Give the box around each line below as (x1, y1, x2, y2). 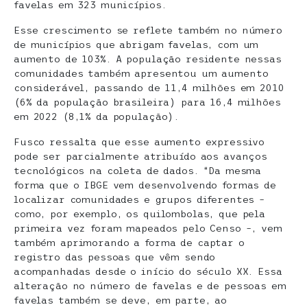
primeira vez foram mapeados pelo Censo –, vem (14, 223, 282, 234)
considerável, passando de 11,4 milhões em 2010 (14, 82, 284, 94)
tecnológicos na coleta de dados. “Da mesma (14, 165, 262, 177)
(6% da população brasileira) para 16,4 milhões (14, 97, 281, 108)
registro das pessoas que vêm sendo (14, 251, 216, 263)
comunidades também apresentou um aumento (14, 68, 269, 79)
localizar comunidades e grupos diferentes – (14, 194, 265, 206)
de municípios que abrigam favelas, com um (14, 39, 259, 51)
